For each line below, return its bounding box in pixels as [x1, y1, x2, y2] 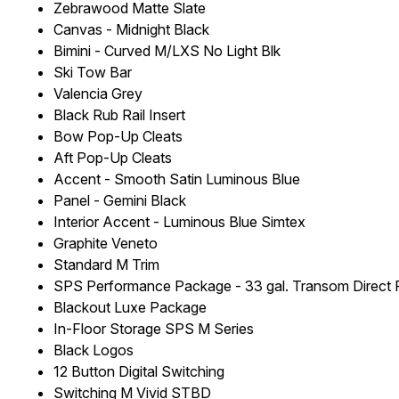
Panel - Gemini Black [53, 191, 186, 209]
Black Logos [53, 340, 134, 359]
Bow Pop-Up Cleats [53, 126, 183, 145]
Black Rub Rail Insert [53, 105, 185, 124]
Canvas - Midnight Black [53, 20, 209, 38]
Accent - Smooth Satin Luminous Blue [53, 169, 300, 188]
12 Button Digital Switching [53, 362, 224, 380]
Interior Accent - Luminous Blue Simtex [53, 212, 305, 231]
